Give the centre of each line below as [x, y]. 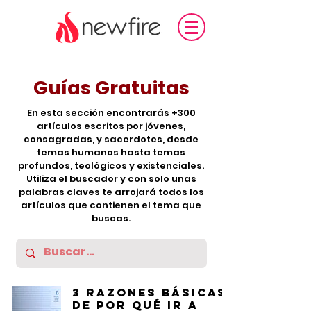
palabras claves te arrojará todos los [111, 192]
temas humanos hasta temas [111, 152]
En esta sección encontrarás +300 [111, 113]
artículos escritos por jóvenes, [111, 126]
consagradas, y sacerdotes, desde [111, 139]
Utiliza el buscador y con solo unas [111, 179]
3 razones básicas [150, 292]
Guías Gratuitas [111, 88]
